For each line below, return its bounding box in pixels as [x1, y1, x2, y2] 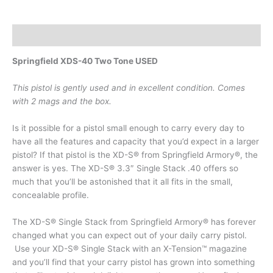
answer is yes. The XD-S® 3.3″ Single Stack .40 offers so [12, 163, 238, 174]
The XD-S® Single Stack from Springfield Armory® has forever [12, 217, 256, 227]
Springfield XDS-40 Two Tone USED [12, 56, 158, 66]
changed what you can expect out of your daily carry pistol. [12, 230, 247, 241]
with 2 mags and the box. [12, 96, 116, 107]
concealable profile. [12, 190, 89, 200]
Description [12, 30, 60, 40]
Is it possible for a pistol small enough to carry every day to [12, 123, 244, 133]
